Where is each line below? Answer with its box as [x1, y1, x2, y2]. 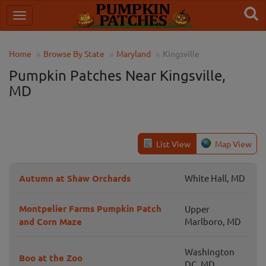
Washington [185, 246, 235, 257]
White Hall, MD [185, 172, 245, 183]
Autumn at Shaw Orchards [19, 172, 131, 184]
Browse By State [43, 48, 104, 59]
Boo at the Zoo [19, 252, 83, 264]
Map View [214, 138, 252, 149]
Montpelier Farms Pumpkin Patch [19, 202, 161, 214]
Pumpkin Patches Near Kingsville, [9, 66, 226, 84]
